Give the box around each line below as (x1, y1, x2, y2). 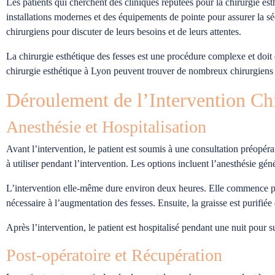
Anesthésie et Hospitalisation (6, 117, 206, 136)
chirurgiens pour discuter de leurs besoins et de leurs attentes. (6, 26, 241, 37)
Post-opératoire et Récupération (6, 245, 222, 265)
